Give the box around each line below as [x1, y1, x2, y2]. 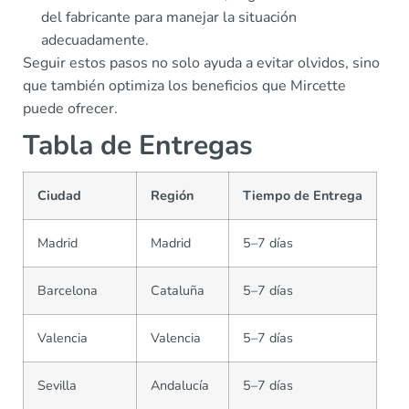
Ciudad [37, 186, 81, 204]
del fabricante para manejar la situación [41, 7, 297, 27]
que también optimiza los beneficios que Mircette [23, 76, 346, 96]
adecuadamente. [41, 30, 149, 50]
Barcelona [37, 281, 98, 299]
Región [151, 186, 194, 204]
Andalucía [151, 376, 209, 394]
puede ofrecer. [23, 99, 118, 119]
